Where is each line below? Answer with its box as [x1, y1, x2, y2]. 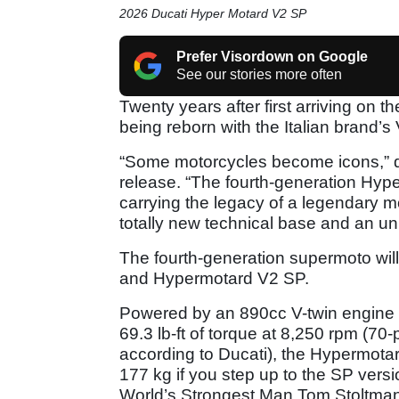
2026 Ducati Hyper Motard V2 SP [119, 5, 306, 20]
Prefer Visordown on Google [176, 48, 368, 64]
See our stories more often [176, 66, 342, 82]
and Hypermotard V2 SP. [119, 268, 309, 288]
